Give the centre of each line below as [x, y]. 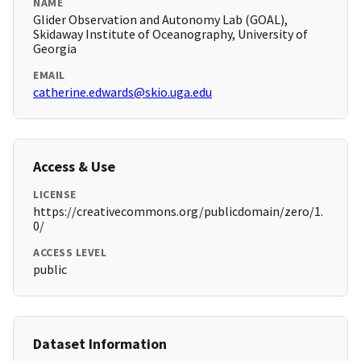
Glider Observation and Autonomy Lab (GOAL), [160, 20]
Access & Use [74, 167]
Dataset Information [100, 344]
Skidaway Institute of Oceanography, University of [170, 34]
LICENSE [55, 195]
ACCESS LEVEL [70, 253]
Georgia [55, 49]
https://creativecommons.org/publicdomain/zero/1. [178, 212]
